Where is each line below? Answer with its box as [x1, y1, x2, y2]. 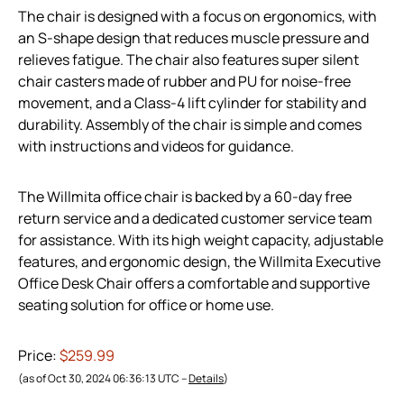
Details [188, 371, 224, 387]
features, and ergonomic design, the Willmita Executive [18, 252, 381, 272]
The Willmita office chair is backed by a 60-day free [18, 187, 352, 207]
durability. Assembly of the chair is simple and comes [18, 115, 362, 135]
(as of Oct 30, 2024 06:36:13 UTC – [18, 371, 188, 387]
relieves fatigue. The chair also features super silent [18, 50, 359, 70]
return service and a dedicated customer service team [18, 208, 372, 229]
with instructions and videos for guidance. [18, 136, 294, 157]
